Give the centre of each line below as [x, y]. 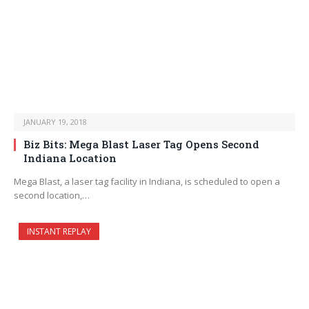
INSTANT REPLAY [59, 232]
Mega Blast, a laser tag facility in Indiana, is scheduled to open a [147, 182]
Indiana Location [70, 158]
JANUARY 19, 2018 [55, 122]
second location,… [52, 196]
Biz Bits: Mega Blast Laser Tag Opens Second [141, 144]
